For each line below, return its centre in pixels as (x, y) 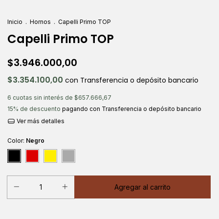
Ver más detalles (40, 121)
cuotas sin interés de (44, 98)
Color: (17, 140)
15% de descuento (34, 109)
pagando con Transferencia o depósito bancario (131, 109)
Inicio (15, 22)
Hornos (40, 22)
